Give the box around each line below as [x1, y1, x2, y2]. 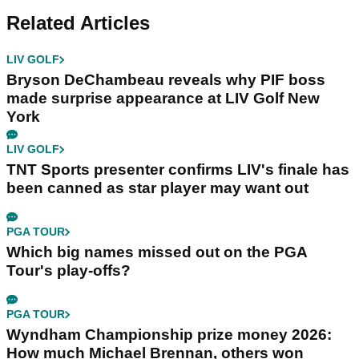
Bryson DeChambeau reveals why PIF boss [6, 71, 325, 89]
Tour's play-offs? [6, 262, 131, 280]
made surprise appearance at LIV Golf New [6, 90, 320, 107]
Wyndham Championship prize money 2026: [6, 326, 332, 344]
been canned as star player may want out [6, 179, 309, 197]
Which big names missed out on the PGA [6, 244, 308, 261]
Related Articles [6, 12, 150, 34]
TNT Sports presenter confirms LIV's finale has [6, 161, 349, 179]
